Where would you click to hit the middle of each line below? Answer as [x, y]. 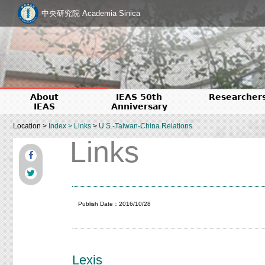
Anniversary [139, 106]
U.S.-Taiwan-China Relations [146, 126]
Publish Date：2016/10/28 [114, 204]
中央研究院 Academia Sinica [91, 13]
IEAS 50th [139, 97]
